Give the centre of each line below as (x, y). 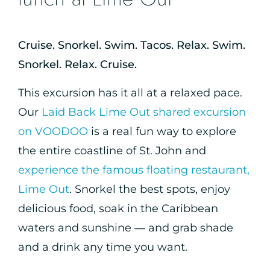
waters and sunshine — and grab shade (126, 228)
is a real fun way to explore (162, 131)
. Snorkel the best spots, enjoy (150, 189)
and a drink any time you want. (103, 247)
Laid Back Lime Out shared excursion (144, 112)
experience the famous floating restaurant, (134, 170)
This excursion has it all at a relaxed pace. (130, 93)
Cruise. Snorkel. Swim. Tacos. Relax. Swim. (132, 45)
